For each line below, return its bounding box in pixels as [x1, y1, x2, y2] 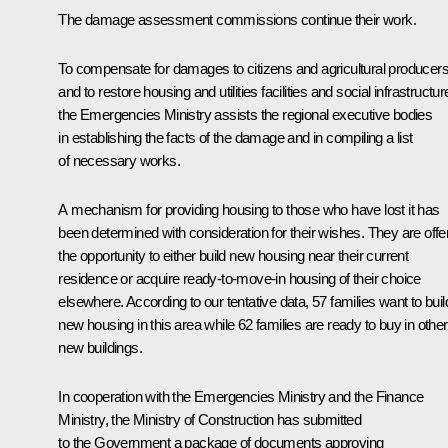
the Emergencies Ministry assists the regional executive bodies [58, 105, 433, 123]
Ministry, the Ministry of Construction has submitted [58, 410, 362, 428]
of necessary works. [58, 151, 180, 169]
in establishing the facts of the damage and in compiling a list [58, 128, 413, 146]
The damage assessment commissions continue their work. [58, 10, 416, 28]
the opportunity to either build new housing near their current [58, 246, 409, 264]
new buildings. [58, 338, 142, 356]
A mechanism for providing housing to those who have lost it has [58, 200, 440, 218]
